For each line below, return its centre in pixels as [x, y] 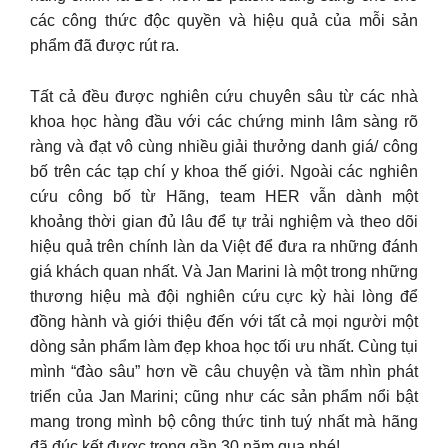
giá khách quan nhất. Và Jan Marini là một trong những [224, 271]
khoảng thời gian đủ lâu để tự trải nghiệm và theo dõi [224, 221]
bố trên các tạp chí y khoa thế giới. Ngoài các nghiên [224, 171]
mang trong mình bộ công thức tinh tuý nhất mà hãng [224, 421]
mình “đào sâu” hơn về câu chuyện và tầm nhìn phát [224, 371]
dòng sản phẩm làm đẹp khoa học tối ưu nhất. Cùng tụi [224, 346]
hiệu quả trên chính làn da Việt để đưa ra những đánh [224, 246]
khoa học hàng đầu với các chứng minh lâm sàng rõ [224, 121]
